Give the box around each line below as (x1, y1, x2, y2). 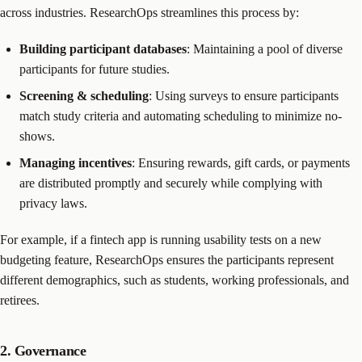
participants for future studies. (19, 61, 170, 76)
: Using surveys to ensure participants (149, 88, 339, 103)
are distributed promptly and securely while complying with (19, 175, 322, 190)
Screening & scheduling (19, 88, 149, 103)
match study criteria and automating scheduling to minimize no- (19, 108, 342, 123)
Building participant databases (19, 41, 187, 56)
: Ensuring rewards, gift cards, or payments (132, 155, 350, 170)
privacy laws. (19, 196, 87, 210)
